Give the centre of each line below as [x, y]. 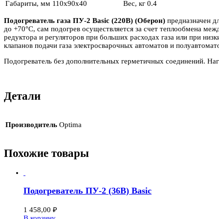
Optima [70, 124]
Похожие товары [46, 153]
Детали [22, 96]
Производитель [31, 124]
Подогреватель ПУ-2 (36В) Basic [88, 190]
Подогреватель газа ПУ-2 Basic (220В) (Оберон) [86, 20]
